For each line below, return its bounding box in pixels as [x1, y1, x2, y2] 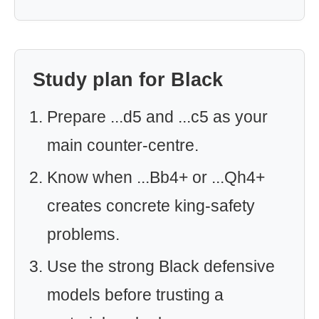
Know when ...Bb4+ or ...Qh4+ [47, 168, 265, 187]
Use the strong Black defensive [47, 257, 275, 276]
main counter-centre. [47, 136, 199, 155]
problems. [47, 225, 120, 244]
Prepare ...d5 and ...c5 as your [47, 108, 268, 126]
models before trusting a [47, 286, 224, 304]
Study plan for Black [33, 69, 223, 90]
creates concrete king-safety [47, 197, 255, 215]
